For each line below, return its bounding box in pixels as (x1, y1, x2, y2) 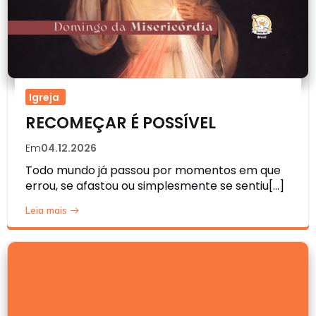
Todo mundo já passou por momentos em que (25, 162, 281, 178)
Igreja (29, 90, 59, 104)
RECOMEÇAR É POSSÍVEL (25, 111, 216, 134)
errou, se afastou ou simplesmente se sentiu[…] (25, 177, 284, 194)
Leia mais (25, 203, 67, 217)
